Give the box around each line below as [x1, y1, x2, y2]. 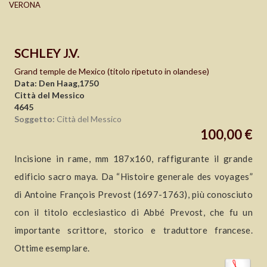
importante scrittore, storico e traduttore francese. [14, 225, 253, 236]
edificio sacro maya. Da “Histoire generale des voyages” [14, 171, 253, 182]
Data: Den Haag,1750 [14, 78, 98, 89]
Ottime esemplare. [14, 243, 90, 254]
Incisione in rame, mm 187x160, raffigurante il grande [14, 153, 253, 164]
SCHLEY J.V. [14, 45, 79, 61]
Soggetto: [14, 114, 55, 125]
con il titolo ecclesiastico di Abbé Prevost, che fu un [14, 207, 253, 218]
